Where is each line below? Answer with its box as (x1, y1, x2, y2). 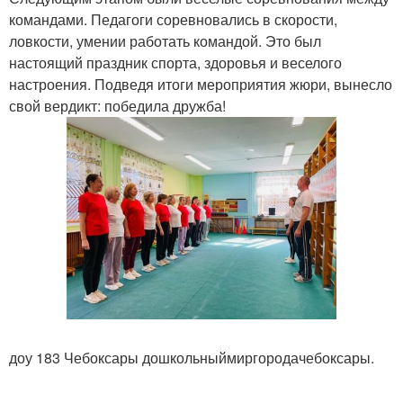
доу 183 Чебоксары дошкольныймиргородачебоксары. (9, 347, 374, 368)
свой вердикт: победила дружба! (9, 95, 226, 116)
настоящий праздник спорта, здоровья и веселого (9, 52, 342, 73)
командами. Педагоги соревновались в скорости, (9, 9, 337, 30)
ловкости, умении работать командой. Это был (9, 31, 321, 51)
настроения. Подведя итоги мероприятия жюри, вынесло (9, 74, 392, 94)
